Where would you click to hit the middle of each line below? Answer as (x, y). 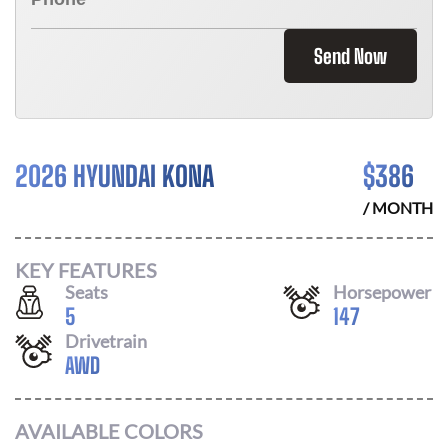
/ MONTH (398, 207)
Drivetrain (106, 340)
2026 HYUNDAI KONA (114, 176)
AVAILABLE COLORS (109, 431)
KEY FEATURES (86, 269)
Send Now (350, 56)
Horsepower (382, 291)
